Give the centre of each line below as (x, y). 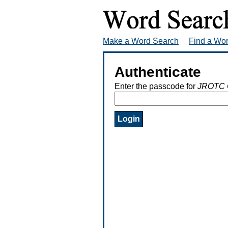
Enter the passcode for (156, 86)
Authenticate (158, 72)
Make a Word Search (141, 41)
